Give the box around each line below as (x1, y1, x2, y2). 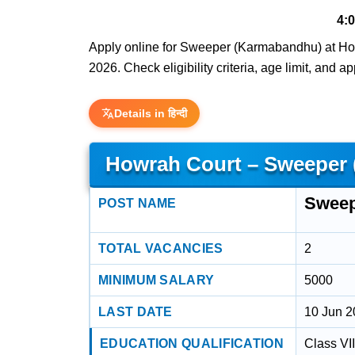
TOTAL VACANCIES (98, 242, 223, 255)
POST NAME (98, 197, 177, 210)
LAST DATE (98, 305, 173, 319)
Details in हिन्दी (114, 107, 187, 120)
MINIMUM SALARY (98, 273, 215, 287)
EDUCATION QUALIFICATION (100, 337, 284, 350)
